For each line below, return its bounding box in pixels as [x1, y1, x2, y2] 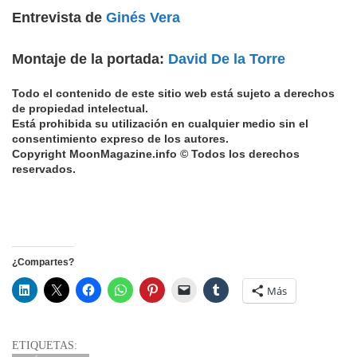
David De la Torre [168, 51, 285, 68]
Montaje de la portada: [12, 51, 168, 68]
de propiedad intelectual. [12, 102, 148, 116]
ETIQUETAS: [12, 339, 77, 352]
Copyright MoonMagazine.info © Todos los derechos [12, 147, 300, 161]
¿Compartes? [12, 257, 74, 269]
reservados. [12, 163, 76, 176]
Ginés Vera [106, 10, 180, 26]
